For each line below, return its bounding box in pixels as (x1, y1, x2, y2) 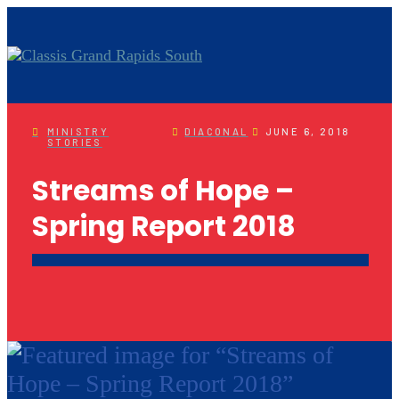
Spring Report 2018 (32, 206, 296, 246)
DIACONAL (184, 126, 248, 138)
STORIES (46, 136, 102, 149)
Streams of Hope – (32, 170, 294, 210)
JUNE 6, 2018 (265, 126, 351, 138)
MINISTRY (46, 126, 110, 138)
